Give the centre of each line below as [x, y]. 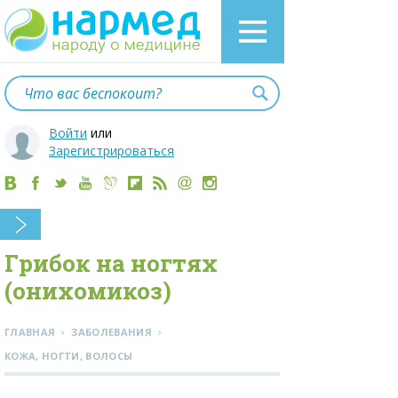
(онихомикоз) [88, 291]
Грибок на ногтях [111, 263]
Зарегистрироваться [111, 151]
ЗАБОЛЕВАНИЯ [111, 332]
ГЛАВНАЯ [30, 332]
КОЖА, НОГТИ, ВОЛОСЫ [69, 356]
